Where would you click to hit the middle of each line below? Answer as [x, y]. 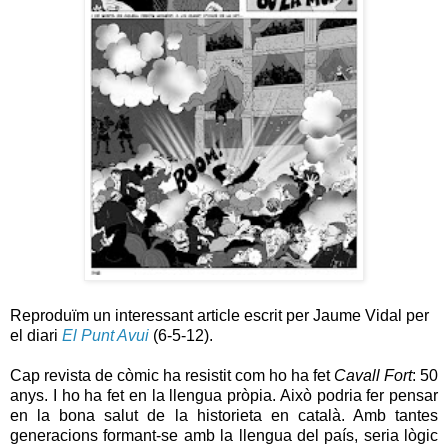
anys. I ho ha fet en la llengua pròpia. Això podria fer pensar [224, 395]
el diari [36, 335]
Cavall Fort [373, 375]
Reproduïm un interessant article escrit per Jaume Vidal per [219, 315]
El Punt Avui [105, 335]
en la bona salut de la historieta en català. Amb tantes [224, 415]
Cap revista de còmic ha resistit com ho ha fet [172, 375]
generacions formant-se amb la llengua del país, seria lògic [224, 435]
